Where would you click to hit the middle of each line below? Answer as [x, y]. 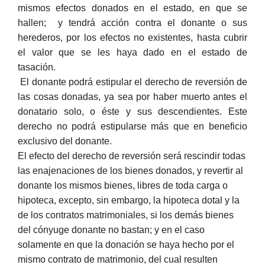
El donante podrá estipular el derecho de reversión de [132, 82]
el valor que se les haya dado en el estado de [132, 52]
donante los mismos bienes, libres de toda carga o [123, 185]
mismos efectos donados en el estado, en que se [132, 8]
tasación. [37, 67]
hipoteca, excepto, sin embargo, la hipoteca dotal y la [129, 200]
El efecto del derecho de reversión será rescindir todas [132, 156]
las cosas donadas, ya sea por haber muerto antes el [132, 96]
